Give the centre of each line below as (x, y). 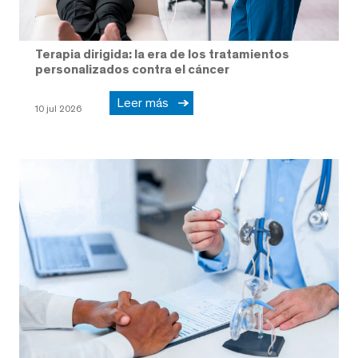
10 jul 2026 (58, 109)
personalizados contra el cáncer (132, 70)
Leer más (146, 103)
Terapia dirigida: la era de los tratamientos (162, 54)
